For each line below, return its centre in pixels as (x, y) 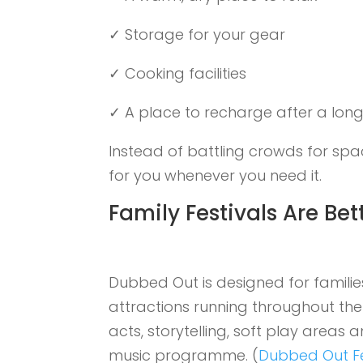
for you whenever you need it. (216, 176)
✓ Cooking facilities (178, 74)
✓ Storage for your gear (197, 35)
